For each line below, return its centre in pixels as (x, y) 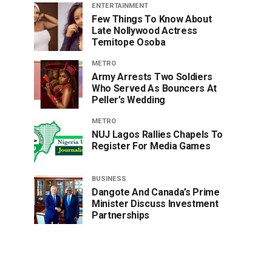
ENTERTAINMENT (120, 5)
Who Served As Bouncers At (154, 88)
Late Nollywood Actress (144, 30)
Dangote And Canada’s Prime (156, 192)
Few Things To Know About (152, 19)
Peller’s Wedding (128, 100)
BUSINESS (109, 178)
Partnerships (121, 215)
